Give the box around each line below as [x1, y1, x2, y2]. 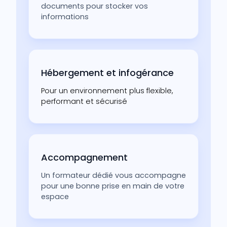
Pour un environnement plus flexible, [41, 86, 173, 96]
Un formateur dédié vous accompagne [41, 170, 186, 181]
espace [41, 192, 69, 202]
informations [41, 12, 89, 22]
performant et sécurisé [41, 96, 127, 107]
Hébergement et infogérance [41, 66, 174, 80]
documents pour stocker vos [41, 1, 148, 12]
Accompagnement [41, 151, 128, 164]
